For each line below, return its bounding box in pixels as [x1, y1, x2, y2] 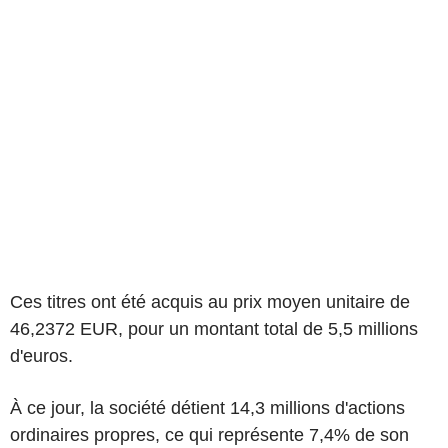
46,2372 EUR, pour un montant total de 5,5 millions [10, 319, 418, 339]
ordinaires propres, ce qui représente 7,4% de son [10, 425, 409, 445]
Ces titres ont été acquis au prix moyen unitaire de [10, 292, 410, 312]
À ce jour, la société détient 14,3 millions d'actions [10, 398, 405, 418]
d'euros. [10, 346, 73, 366]
